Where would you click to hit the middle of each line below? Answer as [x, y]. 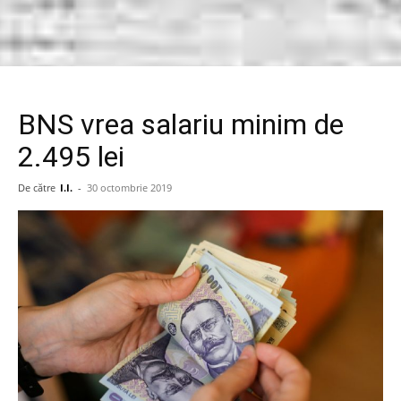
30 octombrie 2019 [129, 188]
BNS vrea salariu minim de [181, 124]
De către [37, 188]
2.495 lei [71, 157]
